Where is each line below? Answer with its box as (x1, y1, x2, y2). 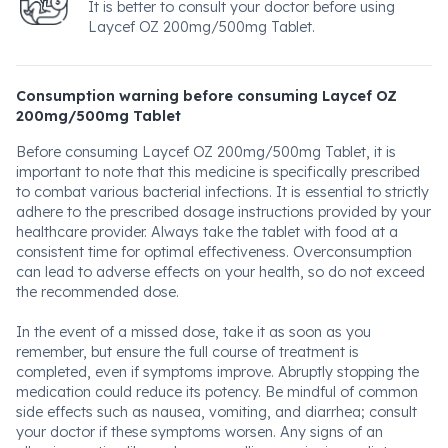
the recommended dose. (16, 283, 179, 301)
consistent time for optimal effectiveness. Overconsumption (16, 243, 412, 261)
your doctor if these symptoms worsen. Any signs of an (16, 423, 383, 441)
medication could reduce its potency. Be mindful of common (16, 383, 418, 401)
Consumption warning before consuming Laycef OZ (16, 87, 397, 105)
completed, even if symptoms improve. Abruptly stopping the (16, 363, 419, 381)
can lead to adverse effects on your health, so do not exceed (16, 263, 425, 281)
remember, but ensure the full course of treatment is (16, 343, 359, 361)
